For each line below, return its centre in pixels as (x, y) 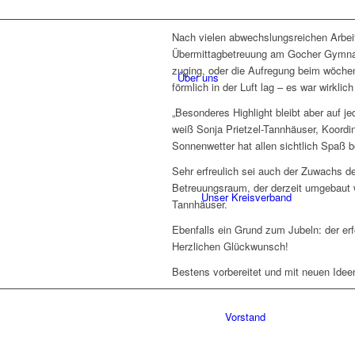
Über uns (198, 77)
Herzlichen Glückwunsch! (230, 246)
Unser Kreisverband (246, 197)
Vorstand (245, 317)
